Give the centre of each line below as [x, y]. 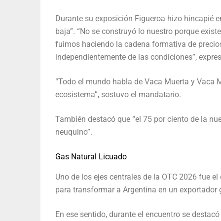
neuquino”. [74, 132]
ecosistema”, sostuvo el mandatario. [118, 94]
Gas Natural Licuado [91, 156]
